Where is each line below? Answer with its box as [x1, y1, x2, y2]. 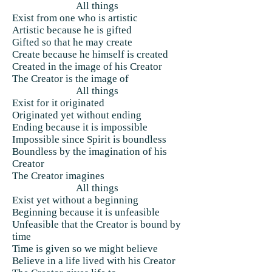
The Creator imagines [12, 170, 104, 182]
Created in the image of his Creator [12, 61, 162, 72]
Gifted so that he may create [12, 36, 132, 48]
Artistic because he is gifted [12, 24, 132, 36]
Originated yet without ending [12, 109, 141, 121]
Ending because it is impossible [12, 121, 148, 133]
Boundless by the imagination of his [12, 146, 167, 157]
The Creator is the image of [12, 73, 129, 84]
